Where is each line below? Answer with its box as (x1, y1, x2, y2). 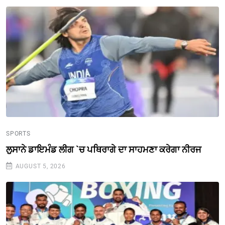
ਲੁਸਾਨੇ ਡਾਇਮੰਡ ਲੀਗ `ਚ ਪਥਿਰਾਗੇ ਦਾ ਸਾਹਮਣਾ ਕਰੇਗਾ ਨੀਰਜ (6, 144, 201, 155)
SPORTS (6, 130, 31, 137)
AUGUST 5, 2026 (13, 162, 66, 170)
